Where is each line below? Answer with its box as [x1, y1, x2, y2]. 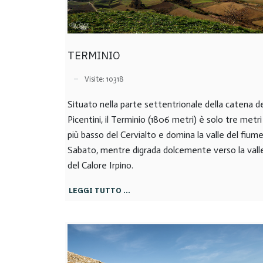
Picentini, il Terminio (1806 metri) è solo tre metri [68, 114, 262, 125]
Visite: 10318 [85, 74, 124, 83]
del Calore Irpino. [68, 160, 133, 171]
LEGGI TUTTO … [69, 185, 130, 195]
